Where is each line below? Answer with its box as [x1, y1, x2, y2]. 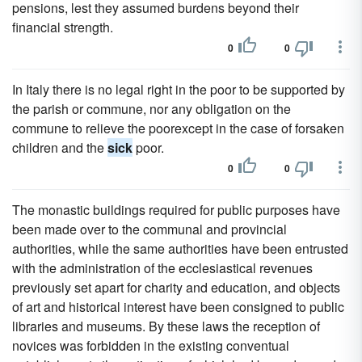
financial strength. [12, 18, 113, 36]
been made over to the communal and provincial [12, 220, 287, 238]
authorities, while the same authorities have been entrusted [12, 239, 348, 258]
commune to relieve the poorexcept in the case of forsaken [12, 119, 344, 137]
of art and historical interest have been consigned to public [12, 297, 344, 316]
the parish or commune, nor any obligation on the [12, 99, 291, 118]
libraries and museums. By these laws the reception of [12, 317, 320, 335]
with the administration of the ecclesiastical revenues [12, 259, 313, 277]
